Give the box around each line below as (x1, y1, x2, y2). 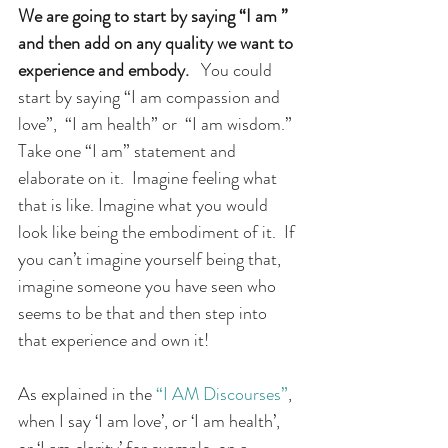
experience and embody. (18, 57, 189, 84)
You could (201, 57, 276, 84)
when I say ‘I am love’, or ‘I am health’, (18, 408, 284, 435)
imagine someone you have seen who (18, 273, 280, 300)
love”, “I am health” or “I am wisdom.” (18, 111, 296, 138)
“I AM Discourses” (156, 381, 288, 408)
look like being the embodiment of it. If (18, 219, 299, 246)
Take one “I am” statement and (18, 138, 240, 165)
